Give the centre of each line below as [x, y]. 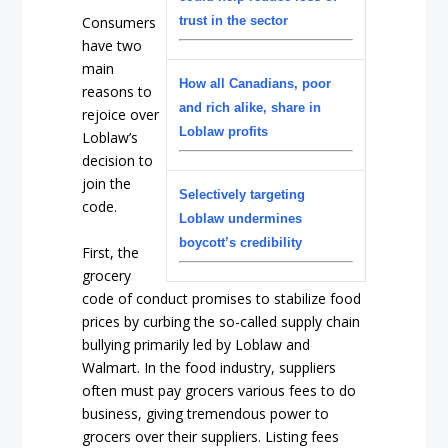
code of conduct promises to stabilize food [222, 298]
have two [112, 46]
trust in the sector [233, 20]
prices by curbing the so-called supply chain [221, 321]
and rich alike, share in [249, 107]
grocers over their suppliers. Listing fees [211, 436]
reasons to [117, 92]
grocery [107, 275]
